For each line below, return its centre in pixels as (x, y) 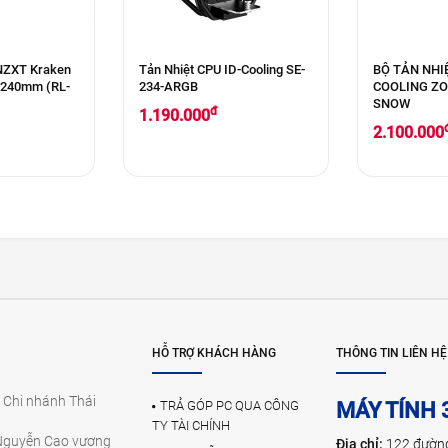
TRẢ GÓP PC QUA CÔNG (229, 405)
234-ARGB (168, 86)
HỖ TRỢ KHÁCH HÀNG (213, 352)
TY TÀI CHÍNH (190, 425)
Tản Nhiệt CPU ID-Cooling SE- (221, 69)
